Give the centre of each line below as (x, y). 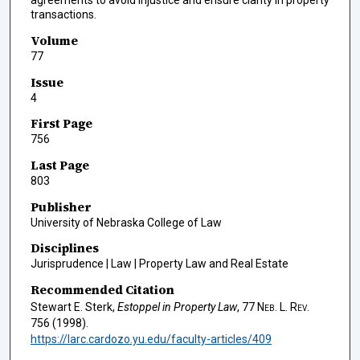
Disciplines (64, 248)
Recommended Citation (102, 289)
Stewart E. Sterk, (74, 307)
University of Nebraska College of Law (126, 222)
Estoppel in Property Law (177, 307)
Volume (54, 41)
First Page (61, 124)
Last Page (59, 165)
